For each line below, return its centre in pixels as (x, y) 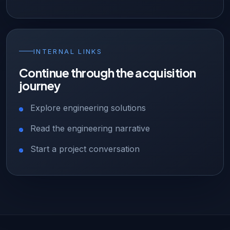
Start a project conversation (85, 149)
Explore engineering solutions (88, 108)
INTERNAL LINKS (68, 51)
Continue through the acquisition (108, 72)
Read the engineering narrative (90, 128)
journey (40, 85)
